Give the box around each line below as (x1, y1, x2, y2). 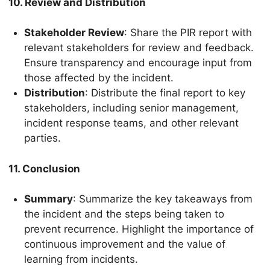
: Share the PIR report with (124, 27, 252, 39)
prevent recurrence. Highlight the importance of (24, 223, 254, 236)
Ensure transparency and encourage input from (24, 57, 252, 69)
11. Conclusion (8, 162, 80, 175)
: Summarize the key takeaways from (72, 193, 253, 206)
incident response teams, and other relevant (24, 117, 239, 130)
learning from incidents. (24, 253, 138, 266)
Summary (24, 193, 73, 206)
